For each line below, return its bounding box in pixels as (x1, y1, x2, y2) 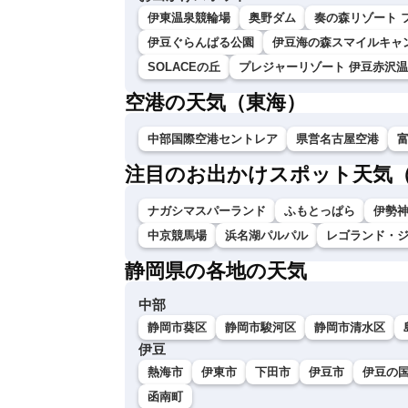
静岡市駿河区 (225, 321, 296, 335)
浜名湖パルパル (225, 229, 308, 243)
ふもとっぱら (284, 204, 355, 219)
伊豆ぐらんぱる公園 (148, 36, 254, 50)
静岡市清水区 (314, 321, 385, 335)
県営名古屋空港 (296, 132, 379, 147)
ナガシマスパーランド (148, 204, 266, 219)
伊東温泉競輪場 (148, 11, 230, 25)
